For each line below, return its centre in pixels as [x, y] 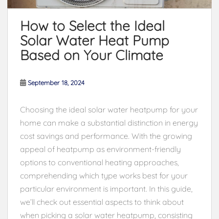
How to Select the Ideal [92, 25]
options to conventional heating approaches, [99, 162]
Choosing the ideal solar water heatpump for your [109, 109]
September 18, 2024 [56, 82]
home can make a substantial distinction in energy [109, 122]
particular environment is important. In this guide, [106, 188]
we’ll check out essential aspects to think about [102, 202]
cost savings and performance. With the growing [106, 136]
